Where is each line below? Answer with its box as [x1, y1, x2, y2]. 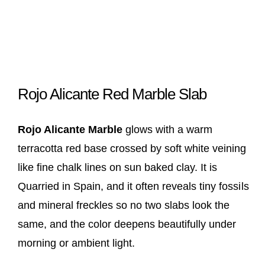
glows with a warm [122, 123, 213, 135]
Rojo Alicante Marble [18, 123, 123, 135]
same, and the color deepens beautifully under [18, 218, 237, 230]
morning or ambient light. [18, 237, 135, 249]
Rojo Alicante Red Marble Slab [18, 85, 206, 103]
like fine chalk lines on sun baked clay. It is [18, 161, 218, 173]
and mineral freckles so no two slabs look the [18, 199, 230, 211]
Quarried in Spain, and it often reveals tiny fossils [18, 180, 249, 192]
